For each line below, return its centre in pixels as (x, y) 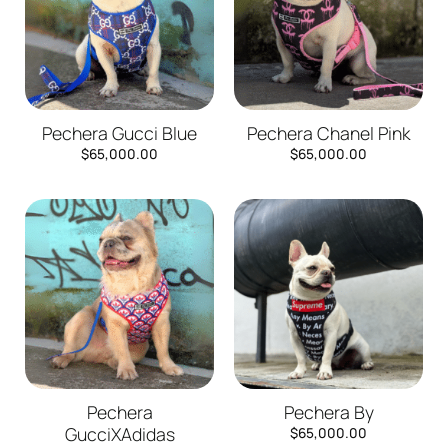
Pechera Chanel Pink (328, 133)
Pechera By (328, 412)
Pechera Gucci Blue (119, 133)
